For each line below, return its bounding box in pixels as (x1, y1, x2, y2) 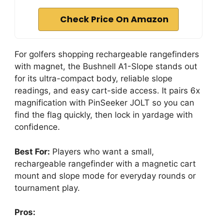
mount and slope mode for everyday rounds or (15, 170, 196, 181)
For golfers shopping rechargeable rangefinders (15, 49, 199, 59)
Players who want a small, (50, 146, 154, 156)
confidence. (15, 122, 60, 132)
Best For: (15, 146, 50, 156)
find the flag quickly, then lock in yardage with (15, 110, 193, 120)
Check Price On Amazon (60, 14, 169, 25)
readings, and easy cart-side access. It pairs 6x (15, 86, 200, 95)
